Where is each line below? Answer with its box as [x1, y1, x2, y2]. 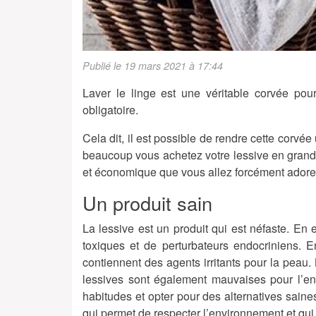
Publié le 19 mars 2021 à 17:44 [83, 59, 223, 73]
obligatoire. [83, 102, 138, 119]
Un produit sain [83, 189, 212, 217]
